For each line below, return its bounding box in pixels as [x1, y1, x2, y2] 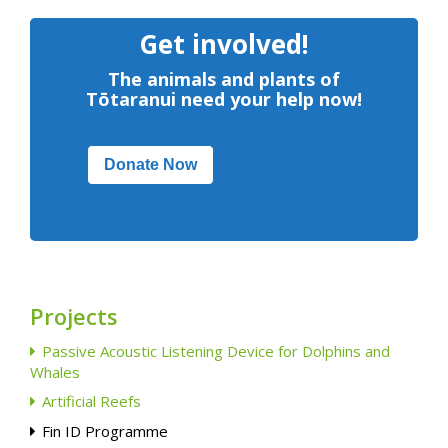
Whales [30, 362, 80, 382]
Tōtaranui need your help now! [86, 87, 362, 111]
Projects [30, 301, 118, 331]
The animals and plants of [108, 67, 340, 91]
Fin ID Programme [42, 421, 168, 441]
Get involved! [139, 26, 309, 62]
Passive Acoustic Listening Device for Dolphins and [42, 341, 390, 361]
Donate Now [104, 156, 197, 173]
